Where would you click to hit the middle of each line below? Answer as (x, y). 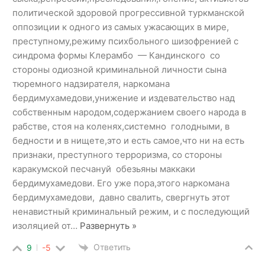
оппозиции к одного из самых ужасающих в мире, (121, 27)
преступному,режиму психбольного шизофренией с (127, 41)
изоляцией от (41, 226)
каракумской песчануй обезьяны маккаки (104, 169)
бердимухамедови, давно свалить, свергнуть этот (121, 198)
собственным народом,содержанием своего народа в (129, 112)
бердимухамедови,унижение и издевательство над (124, 98)
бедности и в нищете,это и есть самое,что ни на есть (128, 141)
